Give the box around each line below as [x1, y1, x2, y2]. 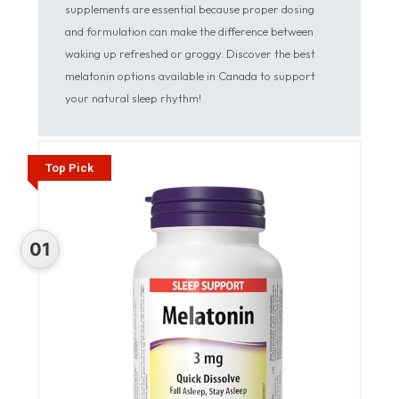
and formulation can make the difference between [65, 24, 313, 38]
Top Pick [45, 161, 94, 175]
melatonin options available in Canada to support [65, 69, 315, 83]
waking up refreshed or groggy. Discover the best [65, 46, 315, 61]
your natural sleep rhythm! [65, 91, 201, 105]
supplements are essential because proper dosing [65, 2, 314, 16]
